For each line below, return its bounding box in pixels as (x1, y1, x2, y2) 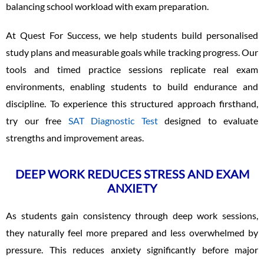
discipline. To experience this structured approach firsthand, (6, 97, 258, 109)
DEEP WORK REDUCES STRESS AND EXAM (15, 166, 249, 181)
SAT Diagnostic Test (68, 114, 158, 126)
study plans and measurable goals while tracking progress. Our (6, 46, 258, 58)
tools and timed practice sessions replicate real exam (6, 63, 258, 75)
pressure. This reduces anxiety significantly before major (6, 243, 258, 255)
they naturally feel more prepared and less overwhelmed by (6, 226, 258, 238)
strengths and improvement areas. (6, 131, 144, 143)
